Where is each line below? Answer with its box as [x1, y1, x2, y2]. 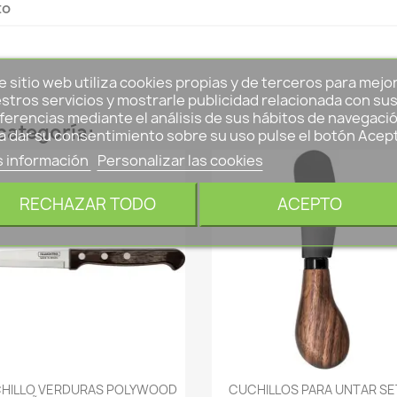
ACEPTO [276, 192, 342, 215]
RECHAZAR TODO [19, 192, 156, 215]
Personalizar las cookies [97, 150, 263, 170]
